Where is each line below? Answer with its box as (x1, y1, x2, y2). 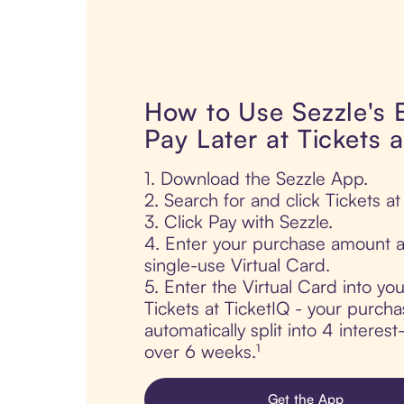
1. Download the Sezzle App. (144, 167, 368, 190)
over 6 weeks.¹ (144, 340, 260, 363)
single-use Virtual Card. (144, 253, 330, 277)
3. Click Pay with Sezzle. (144, 210, 333, 234)
